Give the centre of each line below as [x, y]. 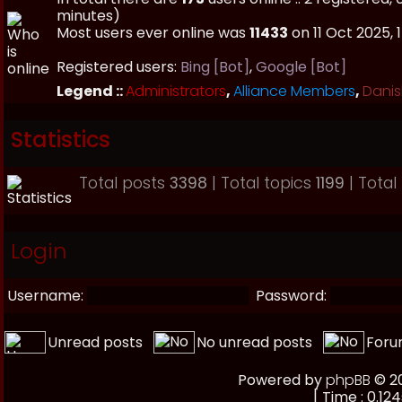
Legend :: [91, 91]
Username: [45, 296]
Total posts [124, 183]
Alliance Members [294, 91]
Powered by [281, 380]
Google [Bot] [301, 67]
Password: [291, 296]
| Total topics [262, 183]
